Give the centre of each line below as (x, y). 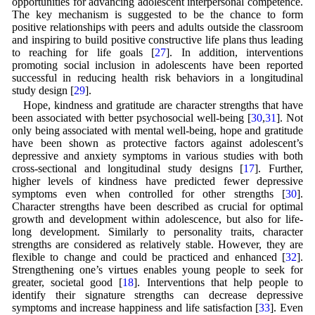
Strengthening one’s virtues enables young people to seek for (157, 270)
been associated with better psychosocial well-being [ (131, 118)
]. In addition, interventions (235, 53)
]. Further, (279, 169)
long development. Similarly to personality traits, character (157, 232)
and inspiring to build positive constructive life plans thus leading (157, 40)
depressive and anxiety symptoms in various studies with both (157, 156)
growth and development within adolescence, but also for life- (157, 219)
